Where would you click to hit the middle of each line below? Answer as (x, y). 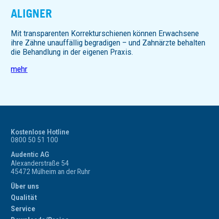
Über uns (25, 186)
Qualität (24, 198)
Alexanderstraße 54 (42, 164)
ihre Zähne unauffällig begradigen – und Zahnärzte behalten (108, 43)
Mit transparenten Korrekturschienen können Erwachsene (105, 34)
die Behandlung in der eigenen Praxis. (72, 52)
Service (23, 209)
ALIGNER (32, 13)
